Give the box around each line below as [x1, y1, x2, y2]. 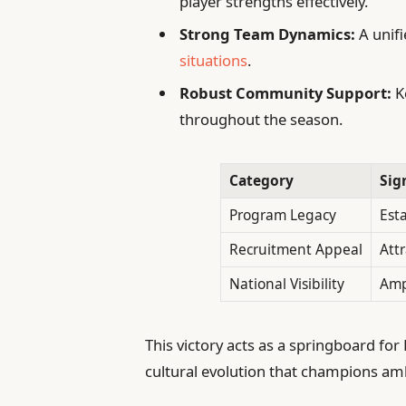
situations [179, 49, 248, 71]
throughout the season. [179, 109, 343, 130]
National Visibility [229, 273, 344, 294]
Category [229, 169, 294, 190]
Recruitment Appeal [229, 238, 362, 259]
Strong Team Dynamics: [179, 23, 356, 44]
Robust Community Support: [179, 82, 392, 104]
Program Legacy [229, 204, 336, 225]
